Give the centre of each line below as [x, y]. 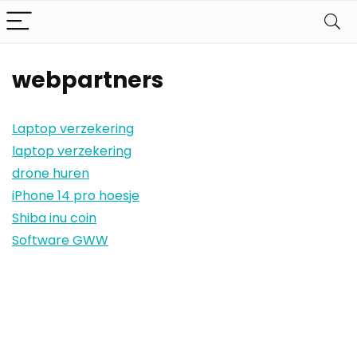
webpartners [88, 80]
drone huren [51, 173]
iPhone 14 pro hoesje [76, 196]
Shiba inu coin [54, 218]
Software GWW [60, 240]
